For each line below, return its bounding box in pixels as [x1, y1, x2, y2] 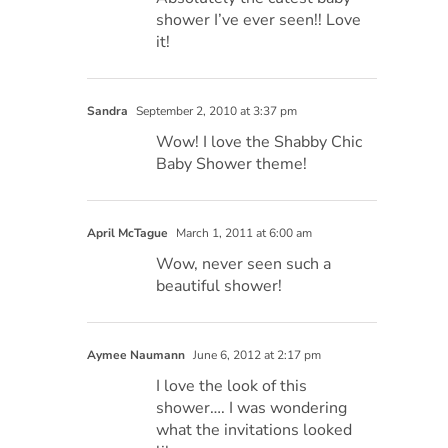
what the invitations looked [156, 419, 353, 442]
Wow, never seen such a [156, 253, 332, 276]
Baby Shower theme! [156, 153, 308, 176]
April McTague [87, 225, 169, 242]
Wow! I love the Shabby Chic [156, 131, 363, 154]
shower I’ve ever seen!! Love [156, 9, 362, 32]
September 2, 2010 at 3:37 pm [133, 103, 298, 120]
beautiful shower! [156, 275, 283, 298]
